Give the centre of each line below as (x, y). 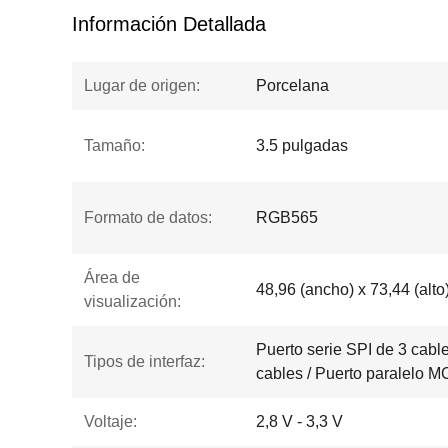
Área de (112, 277)
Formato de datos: (148, 217)
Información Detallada (169, 24)
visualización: (132, 301)
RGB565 (287, 217)
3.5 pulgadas (302, 145)
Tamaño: (114, 145)
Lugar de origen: (142, 85)
